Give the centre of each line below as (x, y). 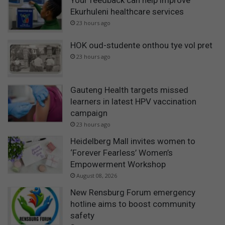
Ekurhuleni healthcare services (127, 12)
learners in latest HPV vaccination (133, 102)
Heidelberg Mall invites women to (133, 141)
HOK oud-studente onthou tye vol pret (141, 45)
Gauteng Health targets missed (129, 90)
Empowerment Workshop (118, 164)
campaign (89, 113)
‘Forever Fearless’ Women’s (122, 153)
